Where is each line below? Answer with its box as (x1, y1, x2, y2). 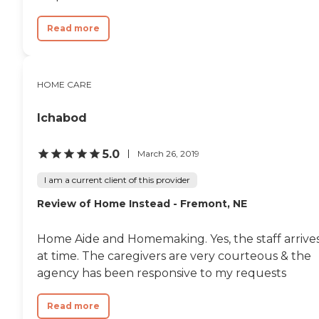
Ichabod (37, 110, 87, 125)
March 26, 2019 (137, 148, 199, 159)
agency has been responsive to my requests (37, 266, 286, 280)
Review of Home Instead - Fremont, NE (37, 197, 247, 210)
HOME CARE (37, 78, 92, 90)
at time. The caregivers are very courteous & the (37, 249, 311, 263)
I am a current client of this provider (44, 174, 190, 185)
